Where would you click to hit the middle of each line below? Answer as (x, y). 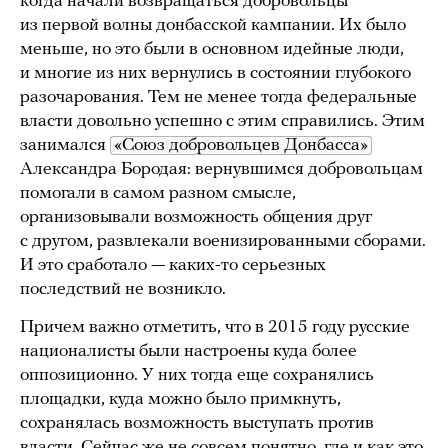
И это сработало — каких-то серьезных (173, 265)
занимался (65, 145)
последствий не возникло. (123, 289)
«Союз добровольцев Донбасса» (241, 145)
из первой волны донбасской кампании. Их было (213, 25)
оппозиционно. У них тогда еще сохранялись (197, 375)
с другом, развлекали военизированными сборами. (223, 241)
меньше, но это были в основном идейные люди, (212, 49)
